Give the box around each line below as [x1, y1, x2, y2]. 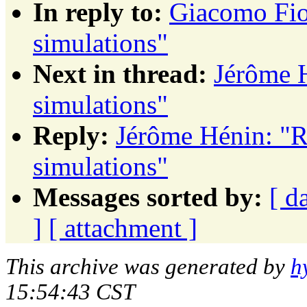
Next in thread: [33, 58, 207, 88]
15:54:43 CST [5, 279, 135, 304]
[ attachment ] [49, 212, 197, 243]
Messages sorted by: [33, 182, 262, 212]
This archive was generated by [5, 254, 291, 279]
